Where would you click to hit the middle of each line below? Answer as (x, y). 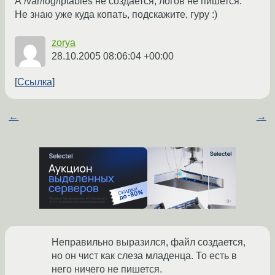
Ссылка (35, 82)
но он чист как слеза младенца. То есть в (144, 256)
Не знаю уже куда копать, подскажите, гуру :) (116, 15)
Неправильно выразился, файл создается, (149, 242)
